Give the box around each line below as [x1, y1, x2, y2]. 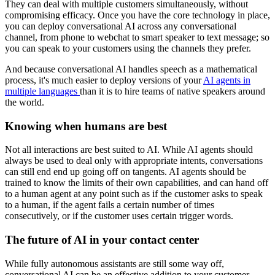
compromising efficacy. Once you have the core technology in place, [5, 9, 270, 20]
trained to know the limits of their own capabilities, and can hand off [5, 177, 268, 188]
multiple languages [5, 85, 80, 96]
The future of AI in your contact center [5, 233, 199, 247]
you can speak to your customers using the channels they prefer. [5, 42, 251, 53]
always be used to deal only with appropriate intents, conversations [5, 155, 263, 166]
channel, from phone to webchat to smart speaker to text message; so [5, 31, 269, 42]
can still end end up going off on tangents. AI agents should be [5, 166, 246, 177]
